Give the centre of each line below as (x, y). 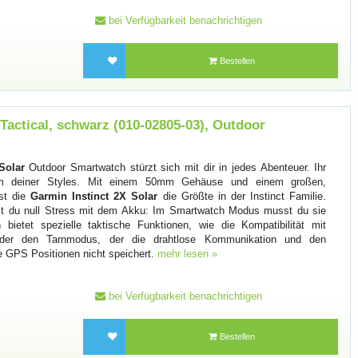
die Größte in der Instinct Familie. (242, 196)
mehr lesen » (188, 253)
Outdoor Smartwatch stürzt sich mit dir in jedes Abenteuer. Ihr (175, 167)
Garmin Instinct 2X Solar (94, 196)
